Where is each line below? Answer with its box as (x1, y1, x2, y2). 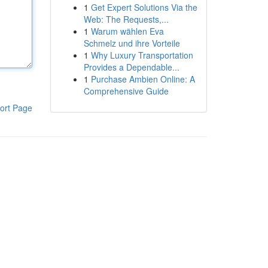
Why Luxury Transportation (90, 49, 193, 61)
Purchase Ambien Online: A (90, 73, 195, 85)
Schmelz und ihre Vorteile (83, 37, 180, 49)
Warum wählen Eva (90, 25, 164, 37)
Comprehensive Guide (83, 85, 169, 97)
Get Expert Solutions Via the (90, 1, 197, 13)
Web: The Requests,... (83, 13, 169, 25)
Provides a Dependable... (83, 61, 179, 73)
